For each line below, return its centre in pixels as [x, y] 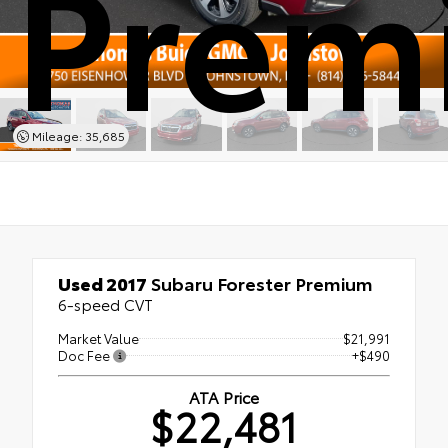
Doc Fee [85, 354]
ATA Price [224, 396]
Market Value [98, 337]
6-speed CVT [105, 303]
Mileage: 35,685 [76, 135]
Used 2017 [102, 282]
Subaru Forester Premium [260, 282]
